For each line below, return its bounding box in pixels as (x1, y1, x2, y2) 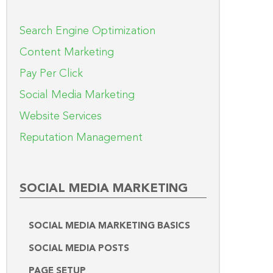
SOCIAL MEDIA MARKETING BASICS (29, 221, 190, 231)
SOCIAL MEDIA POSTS (29, 244, 129, 253)
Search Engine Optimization (19, 25, 155, 37)
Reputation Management (19, 132, 143, 143)
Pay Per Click (19, 68, 83, 79)
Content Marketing (19, 46, 114, 58)
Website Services (19, 110, 102, 122)
